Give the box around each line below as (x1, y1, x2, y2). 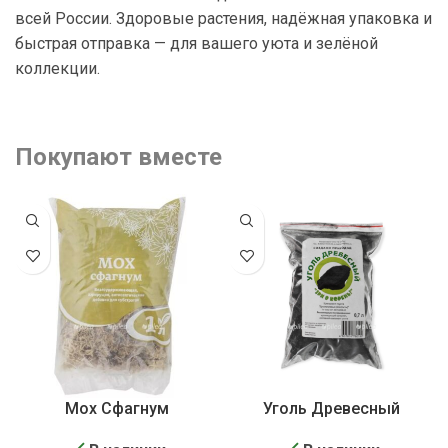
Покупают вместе (15, 142, 222, 171)
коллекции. (15, 58, 100, 78)
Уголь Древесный (262, 398, 400, 418)
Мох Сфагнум (65, 398, 169, 418)
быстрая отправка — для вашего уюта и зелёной (15, 33, 378, 53)
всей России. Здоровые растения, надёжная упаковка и (15, 8, 432, 28)
